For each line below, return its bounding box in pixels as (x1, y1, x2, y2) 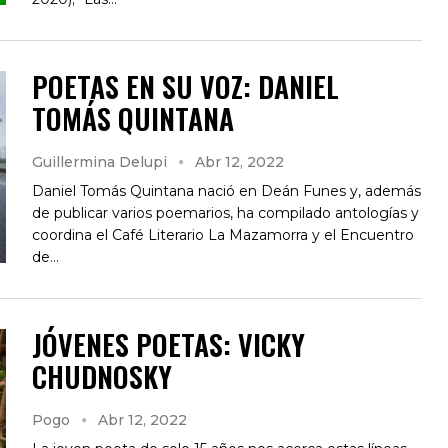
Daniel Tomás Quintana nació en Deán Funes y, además (32, 181, 421, 200)
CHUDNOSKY (32, 355, 172, 397)
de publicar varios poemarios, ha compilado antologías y (32, 203, 419, 222)
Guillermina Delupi (32, 152, 171, 171)
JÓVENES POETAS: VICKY (32, 323, 305, 365)
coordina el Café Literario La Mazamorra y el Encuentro (32, 225, 414, 244)
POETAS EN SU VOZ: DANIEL (32, 65, 339, 107)
